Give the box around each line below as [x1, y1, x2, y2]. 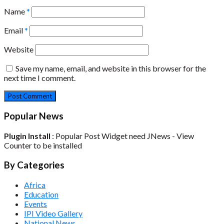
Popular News [4, 110, 63, 122]
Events [24, 198, 47, 208]
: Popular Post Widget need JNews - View [50, 131, 194, 141]
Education [24, 189, 58, 199]
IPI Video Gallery [24, 208, 82, 218]
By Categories [4, 159, 64, 170]
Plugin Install [4, 131, 50, 141]
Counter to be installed [4, 140, 82, 150]
